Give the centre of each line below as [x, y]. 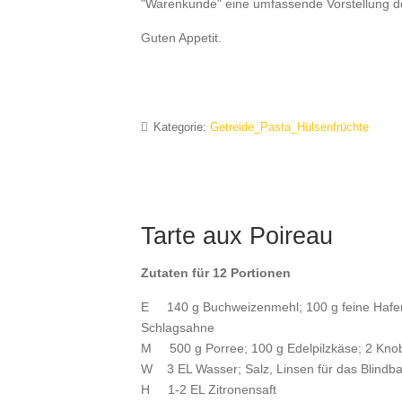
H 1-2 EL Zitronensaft [209, 389]
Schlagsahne [178, 328]
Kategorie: [180, 127]
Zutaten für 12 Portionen [216, 273]
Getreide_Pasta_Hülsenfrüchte [289, 127]
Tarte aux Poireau [237, 236]
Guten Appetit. [181, 38]
